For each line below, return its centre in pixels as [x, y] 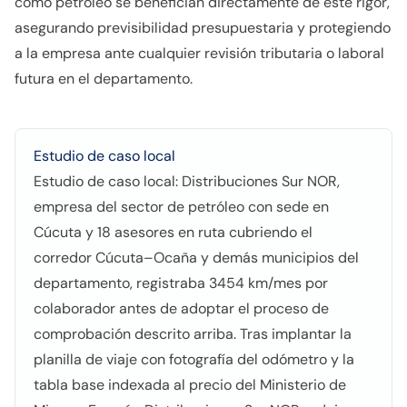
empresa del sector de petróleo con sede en [181, 207]
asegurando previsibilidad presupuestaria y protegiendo [203, 28]
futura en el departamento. [104, 79]
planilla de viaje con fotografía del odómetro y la [194, 359]
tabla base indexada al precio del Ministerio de [190, 385]
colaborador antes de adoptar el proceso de [181, 308]
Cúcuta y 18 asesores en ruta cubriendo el [173, 232]
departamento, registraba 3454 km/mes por [181, 283]
